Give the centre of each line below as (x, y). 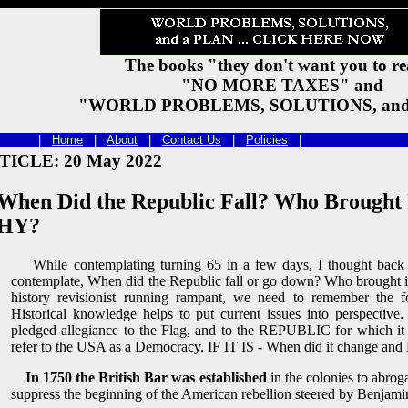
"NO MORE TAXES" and (282, 85)
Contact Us (192, 140)
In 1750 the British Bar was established (146, 377)
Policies (267, 140)
